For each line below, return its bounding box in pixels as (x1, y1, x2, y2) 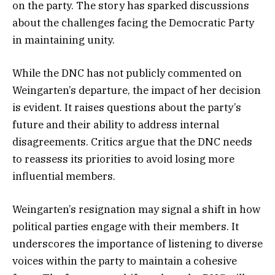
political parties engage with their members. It (12, 219, 239, 233)
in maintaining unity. (12, 33, 115, 47)
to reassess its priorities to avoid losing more (12, 152, 234, 166)
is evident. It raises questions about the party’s (12, 100, 241, 114)
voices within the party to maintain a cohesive (12, 254, 237, 268)
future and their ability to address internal (12, 117, 219, 131)
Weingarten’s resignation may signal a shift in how (12, 202, 260, 216)
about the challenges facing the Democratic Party (12, 15, 254, 29)
